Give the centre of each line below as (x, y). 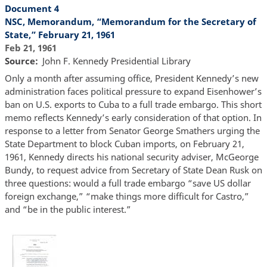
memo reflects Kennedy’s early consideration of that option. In (133, 118)
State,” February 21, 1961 (60, 34)
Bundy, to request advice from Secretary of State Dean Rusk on (133, 170)
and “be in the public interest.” (68, 209)
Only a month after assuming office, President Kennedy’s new (131, 78)
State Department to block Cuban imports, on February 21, (124, 144)
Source (20, 60)
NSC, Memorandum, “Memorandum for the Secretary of (130, 21)
